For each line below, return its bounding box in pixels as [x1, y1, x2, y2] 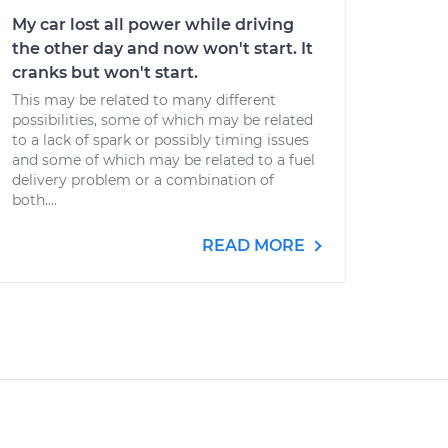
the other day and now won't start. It [12, 39, 313, 58]
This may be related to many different [12, 91, 276, 109]
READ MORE [202, 236, 309, 255]
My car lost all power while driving [12, 15, 294, 34]
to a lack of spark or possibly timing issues [12, 131, 309, 149]
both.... [12, 191, 57, 209]
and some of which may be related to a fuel [12, 151, 315, 169]
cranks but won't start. [12, 63, 198, 82]
